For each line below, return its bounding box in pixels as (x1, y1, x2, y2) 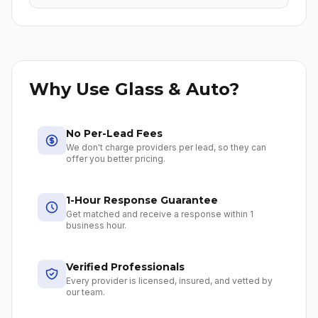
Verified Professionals (66, 261, 185, 273)
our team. (66, 287, 105, 297)
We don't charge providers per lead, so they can (66, 142, 266, 153)
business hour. (66, 220, 126, 231)
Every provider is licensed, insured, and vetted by (66, 275, 273, 286)
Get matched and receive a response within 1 (66, 209, 253, 219)
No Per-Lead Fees (66, 127, 163, 140)
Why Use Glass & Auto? (29, 79, 239, 99)
